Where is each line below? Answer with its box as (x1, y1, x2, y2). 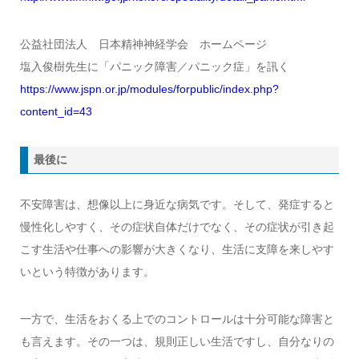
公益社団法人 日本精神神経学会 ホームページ (19, 37, 267, 50)
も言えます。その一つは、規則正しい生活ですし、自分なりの (19, 334, 334, 348)
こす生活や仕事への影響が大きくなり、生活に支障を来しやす (19, 243, 334, 256)
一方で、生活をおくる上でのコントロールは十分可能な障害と (19, 312, 334, 325)
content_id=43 (19, 104, 92, 118)
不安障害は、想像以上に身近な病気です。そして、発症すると (19, 198, 334, 212)
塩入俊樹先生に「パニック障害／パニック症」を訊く (19, 59, 289, 73)
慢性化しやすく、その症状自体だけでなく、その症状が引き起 (19, 220, 334, 234)
